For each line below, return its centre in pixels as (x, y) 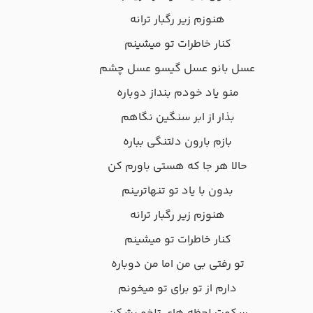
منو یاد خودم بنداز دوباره (177, 94)
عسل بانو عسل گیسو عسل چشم (177, 69)
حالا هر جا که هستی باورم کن (177, 167)
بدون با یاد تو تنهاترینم (177, 191)
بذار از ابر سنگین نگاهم (177, 118)
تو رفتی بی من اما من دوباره (177, 265)
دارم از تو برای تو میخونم (177, 289)
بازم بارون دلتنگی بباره (177, 143)
